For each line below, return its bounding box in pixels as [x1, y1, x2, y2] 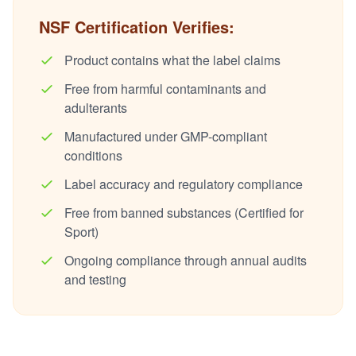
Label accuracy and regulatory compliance [64, 174, 303, 193]
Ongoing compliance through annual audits [64, 250, 307, 269]
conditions [64, 145, 122, 164]
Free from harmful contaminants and [64, 79, 266, 98]
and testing [64, 269, 126, 288]
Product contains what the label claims [64, 50, 281, 69]
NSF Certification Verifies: [39, 14, 234, 38]
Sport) [64, 222, 99, 241]
